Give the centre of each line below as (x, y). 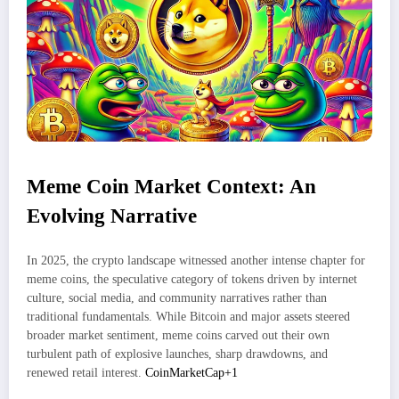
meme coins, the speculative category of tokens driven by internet (192, 279)
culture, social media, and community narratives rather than (177, 297)
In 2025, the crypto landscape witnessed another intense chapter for (196, 260)
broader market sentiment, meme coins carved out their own (178, 335)
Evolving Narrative (112, 216)
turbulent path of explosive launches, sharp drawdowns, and (177, 354)
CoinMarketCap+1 (191, 372)
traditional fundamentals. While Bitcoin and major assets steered (188, 316)
